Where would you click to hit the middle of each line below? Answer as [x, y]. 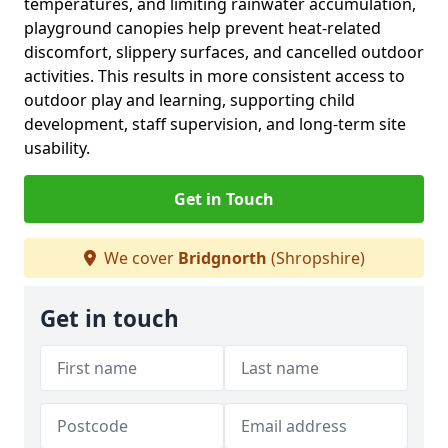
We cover [138, 258]
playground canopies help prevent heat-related [202, 28]
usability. [57, 148]
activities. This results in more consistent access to [214, 76]
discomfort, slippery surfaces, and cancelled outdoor [224, 52]
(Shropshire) [315, 258]
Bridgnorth [222, 258]
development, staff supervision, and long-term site [215, 124]
